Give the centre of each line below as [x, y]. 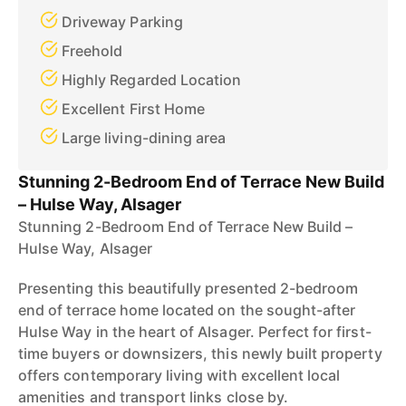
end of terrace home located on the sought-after [187, 310]
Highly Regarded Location [152, 80]
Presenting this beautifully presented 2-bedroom [188, 288]
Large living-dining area [144, 138]
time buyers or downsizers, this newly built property [200, 353]
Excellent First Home [133, 109]
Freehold [92, 51]
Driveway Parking [122, 22]
